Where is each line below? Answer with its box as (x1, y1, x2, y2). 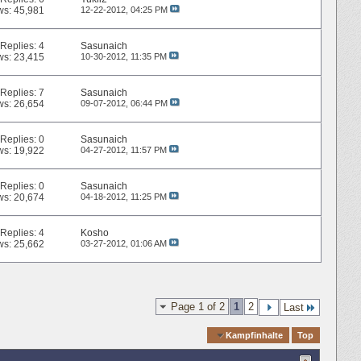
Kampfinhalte (226, 330, 284, 340)
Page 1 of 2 (171, 300, 225, 313)
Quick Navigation (130, 329, 205, 341)
